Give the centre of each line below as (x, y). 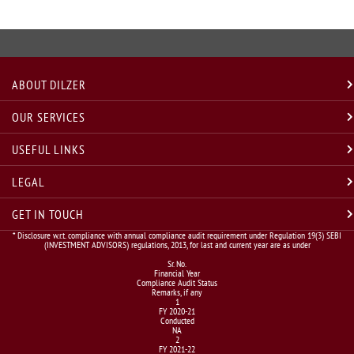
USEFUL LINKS (49, 149)
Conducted (177, 320)
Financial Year (177, 273)
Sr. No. (177, 263)
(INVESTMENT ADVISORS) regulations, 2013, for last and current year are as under (177, 244)
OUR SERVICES (49, 117)
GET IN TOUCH (48, 214)
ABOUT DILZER (49, 84)
